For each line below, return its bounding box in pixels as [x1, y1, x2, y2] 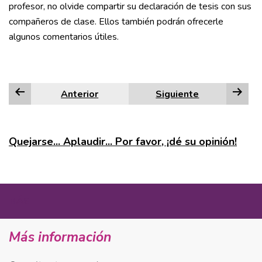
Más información [9, 228, 111, 246]
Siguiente [156, 88, 199, 101]
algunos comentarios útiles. [9, 30, 119, 43]
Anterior [61, 88, 99, 101]
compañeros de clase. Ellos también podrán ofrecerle [9, 15, 223, 28]
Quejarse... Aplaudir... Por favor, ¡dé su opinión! [9, 135, 237, 149]
